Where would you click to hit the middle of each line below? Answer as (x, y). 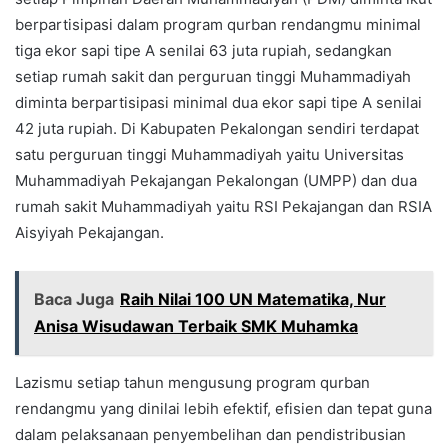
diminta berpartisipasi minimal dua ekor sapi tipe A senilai (218, 103)
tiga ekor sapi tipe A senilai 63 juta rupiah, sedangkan (203, 51)
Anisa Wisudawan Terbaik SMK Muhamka (196, 326)
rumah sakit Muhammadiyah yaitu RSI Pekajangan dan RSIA (223, 207)
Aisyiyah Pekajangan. (89, 233)
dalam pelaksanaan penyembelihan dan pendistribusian (210, 435)
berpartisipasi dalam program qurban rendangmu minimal (218, 25)
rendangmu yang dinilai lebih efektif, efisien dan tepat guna (223, 409)
